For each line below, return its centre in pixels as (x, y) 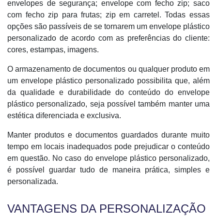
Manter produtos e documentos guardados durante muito (108, 135)
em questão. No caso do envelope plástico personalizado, (108, 158)
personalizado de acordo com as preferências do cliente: (108, 38)
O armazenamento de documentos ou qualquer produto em (108, 69)
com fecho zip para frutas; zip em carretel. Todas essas (108, 15)
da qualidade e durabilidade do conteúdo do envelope (108, 92)
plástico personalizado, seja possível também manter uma (108, 104)
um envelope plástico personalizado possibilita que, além (108, 81)
